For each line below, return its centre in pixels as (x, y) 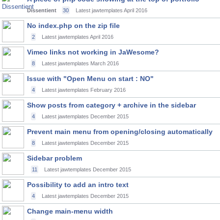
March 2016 (105, 63)
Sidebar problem (55, 158)
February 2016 (108, 90)
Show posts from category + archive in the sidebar (111, 105)
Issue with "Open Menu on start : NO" (90, 79)
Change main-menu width (70, 211)
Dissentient (42, 10)
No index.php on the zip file (73, 26)
